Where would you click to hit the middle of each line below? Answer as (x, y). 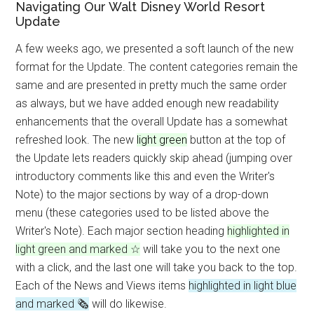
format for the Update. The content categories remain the (157, 67)
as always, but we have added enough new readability (148, 103)
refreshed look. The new (76, 140)
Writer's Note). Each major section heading (122, 231)
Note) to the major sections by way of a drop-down (142, 194)
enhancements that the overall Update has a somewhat (152, 122)
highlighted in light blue (243, 286)
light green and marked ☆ (78, 249)
